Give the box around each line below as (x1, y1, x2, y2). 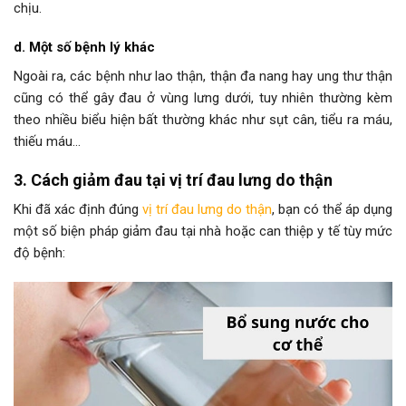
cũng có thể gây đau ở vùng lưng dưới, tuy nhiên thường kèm (14, 89, 392, 106)
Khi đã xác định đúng (14, 201, 142, 218)
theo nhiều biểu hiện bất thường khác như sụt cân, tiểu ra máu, (14, 111, 392, 128)
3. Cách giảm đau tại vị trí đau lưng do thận (14, 170, 333, 190)
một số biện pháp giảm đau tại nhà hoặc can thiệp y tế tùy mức (14, 223, 392, 240)
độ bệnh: (14, 245, 65, 262)
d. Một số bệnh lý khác (14, 39, 155, 56)
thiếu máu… (14, 132, 81, 150)
